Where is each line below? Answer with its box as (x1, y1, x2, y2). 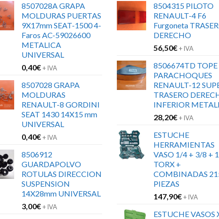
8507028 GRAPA (22, 80, 80, 90)
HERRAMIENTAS (153, 140, 215, 150)
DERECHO (153, 30, 191, 40)
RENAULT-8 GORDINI (22, 100, 100, 109)
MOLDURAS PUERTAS (22, 11, 101, 21)
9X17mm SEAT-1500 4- (22, 21, 101, 30)
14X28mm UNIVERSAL (22, 189, 101, 198)
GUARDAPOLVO (22, 159, 81, 169)
